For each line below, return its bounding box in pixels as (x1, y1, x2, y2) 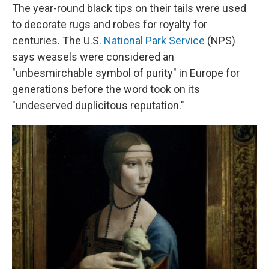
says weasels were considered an (12, 50, 174, 63)
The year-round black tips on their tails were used (12, 2, 246, 14)
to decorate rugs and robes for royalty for (12, 18, 207, 31)
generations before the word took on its (12, 83, 200, 95)
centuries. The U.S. (12, 34, 104, 47)
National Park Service (104, 34, 205, 47)
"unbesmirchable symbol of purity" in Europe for (12, 67, 240, 79)
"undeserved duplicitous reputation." (12, 99, 184, 112)
